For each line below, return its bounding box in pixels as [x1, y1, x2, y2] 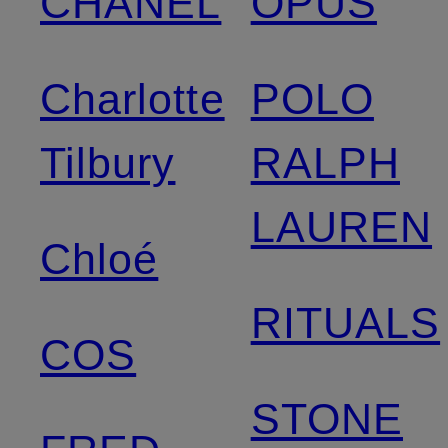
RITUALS [250, 298, 441, 347]
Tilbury [40, 138, 176, 187]
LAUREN [250, 202, 433, 251]
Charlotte [40, 74, 225, 123]
